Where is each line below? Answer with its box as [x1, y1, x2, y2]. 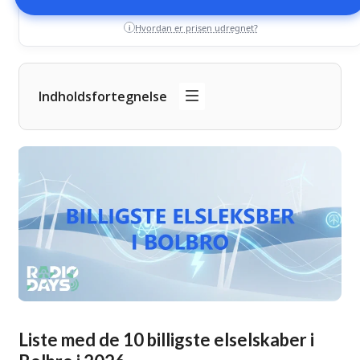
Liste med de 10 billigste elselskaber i [18, 328, 314, 350]
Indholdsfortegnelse [39, 87, 167, 105]
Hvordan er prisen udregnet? [134, 21, 258, 34]
